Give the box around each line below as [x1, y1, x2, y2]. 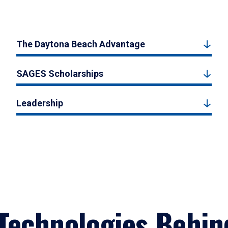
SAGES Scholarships [16, 68, 103, 79]
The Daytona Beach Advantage [16, 39, 145, 49]
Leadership [16, 98, 63, 108]
